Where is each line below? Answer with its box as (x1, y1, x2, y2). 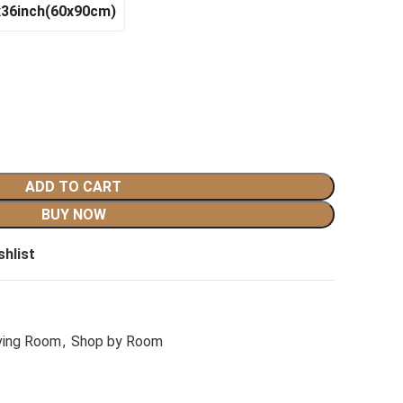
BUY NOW (40, 206, 106, 223)
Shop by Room (71, 333, 163, 350)
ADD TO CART (25, 178, 121, 195)
